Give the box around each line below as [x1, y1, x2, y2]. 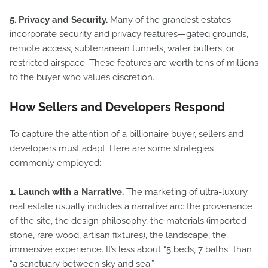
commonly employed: [10, 157, 101, 168]
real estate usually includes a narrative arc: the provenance [10, 201, 252, 212]
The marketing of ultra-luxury [124, 187, 248, 197]
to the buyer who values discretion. [10, 72, 154, 83]
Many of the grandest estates [108, 14, 231, 25]
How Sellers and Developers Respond [10, 100, 225, 114]
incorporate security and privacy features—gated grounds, [10, 29, 248, 39]
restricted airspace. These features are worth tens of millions [10, 57, 258, 68]
